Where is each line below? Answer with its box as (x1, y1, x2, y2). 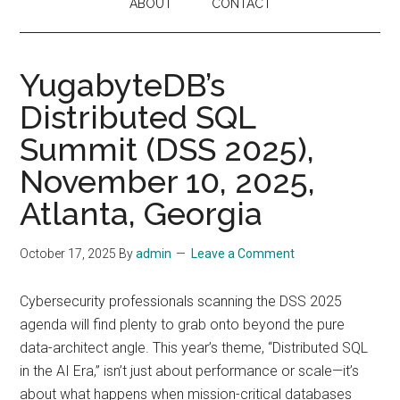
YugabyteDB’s (20, 66, 226, 104)
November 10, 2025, (20, 162, 316, 200)
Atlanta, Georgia (20, 195, 263, 232)
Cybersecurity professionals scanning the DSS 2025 (20, 293, 343, 310)
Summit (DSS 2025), (20, 130, 315, 168)
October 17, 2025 (20, 246, 117, 261)
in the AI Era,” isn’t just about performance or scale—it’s (20, 362, 360, 379)
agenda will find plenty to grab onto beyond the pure (20, 316, 346, 333)
